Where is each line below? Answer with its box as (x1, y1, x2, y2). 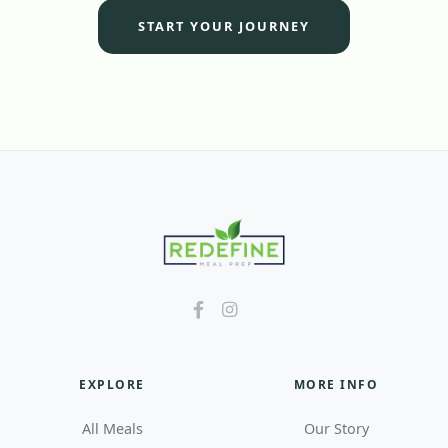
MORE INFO (294, 376, 378, 394)
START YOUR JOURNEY (138, 17, 310, 36)
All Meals (81, 419, 143, 439)
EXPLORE (79, 376, 145, 394)
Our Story (303, 419, 369, 439)
